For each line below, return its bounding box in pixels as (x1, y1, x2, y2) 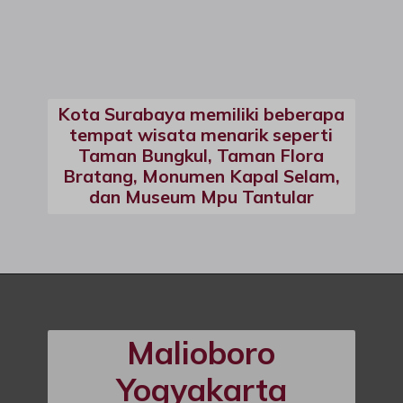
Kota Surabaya (58, 103, 186, 126)
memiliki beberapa (185, 103, 345, 126)
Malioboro (127, 333, 276, 373)
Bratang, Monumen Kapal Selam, (62, 165, 340, 188)
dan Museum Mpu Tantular (88, 185, 314, 209)
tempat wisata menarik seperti (69, 123, 334, 147)
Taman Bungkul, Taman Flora (78, 144, 325, 167)
